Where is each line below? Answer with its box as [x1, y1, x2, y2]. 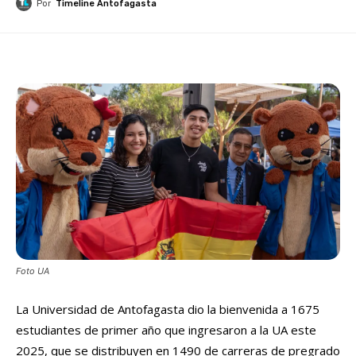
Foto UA [16, 265, 49, 277]
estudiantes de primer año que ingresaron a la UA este [16, 321, 316, 338]
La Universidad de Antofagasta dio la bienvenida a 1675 [16, 300, 319, 317]
